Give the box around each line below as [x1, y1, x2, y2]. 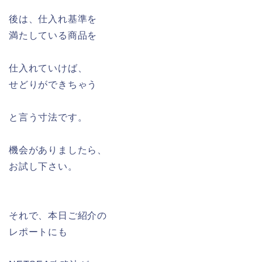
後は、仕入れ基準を [9, 14, 98, 25]
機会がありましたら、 [9, 145, 107, 156]
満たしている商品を [9, 30, 98, 41]
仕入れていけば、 [9, 63, 88, 74]
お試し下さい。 [9, 161, 78, 172]
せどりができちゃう [9, 80, 98, 90]
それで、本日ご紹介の [9, 211, 107, 221]
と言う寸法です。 [9, 112, 88, 123]
